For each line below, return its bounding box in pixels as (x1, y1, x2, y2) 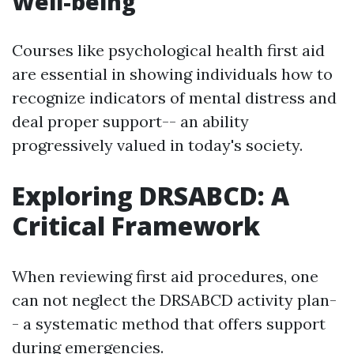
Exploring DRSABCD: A (12, 178, 289, 213)
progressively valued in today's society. (12, 134, 303, 155)
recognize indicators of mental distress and (12, 87, 337, 107)
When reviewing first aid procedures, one (12, 265, 318, 286)
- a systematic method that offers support (12, 313, 326, 333)
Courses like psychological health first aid (12, 40, 325, 60)
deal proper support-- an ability (12, 111, 249, 131)
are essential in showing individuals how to (12, 63, 333, 84)
